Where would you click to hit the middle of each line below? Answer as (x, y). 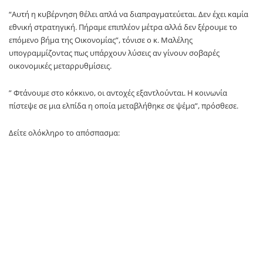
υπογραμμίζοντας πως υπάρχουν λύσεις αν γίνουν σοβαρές (114, 53)
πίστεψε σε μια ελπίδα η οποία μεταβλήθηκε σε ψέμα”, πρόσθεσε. (124, 105)
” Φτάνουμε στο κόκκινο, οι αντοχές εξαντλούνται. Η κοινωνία (118, 92)
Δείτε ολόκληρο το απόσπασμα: (64, 132)
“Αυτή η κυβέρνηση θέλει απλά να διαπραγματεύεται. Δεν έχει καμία (129, 14)
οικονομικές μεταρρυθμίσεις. (60, 65)
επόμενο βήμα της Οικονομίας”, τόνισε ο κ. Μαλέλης (101, 40)
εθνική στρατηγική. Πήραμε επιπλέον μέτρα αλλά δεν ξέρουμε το (123, 27)
